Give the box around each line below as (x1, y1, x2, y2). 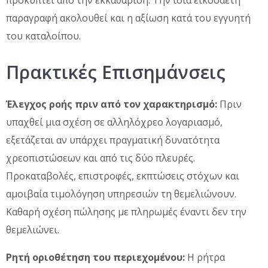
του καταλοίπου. (6, 29, 81, 42)
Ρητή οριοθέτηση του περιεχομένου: (6, 250, 185, 264)
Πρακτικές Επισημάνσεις (6, 59, 226, 84)
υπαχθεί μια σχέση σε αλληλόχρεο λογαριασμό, (6, 115, 223, 129)
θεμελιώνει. (6, 223, 59, 236)
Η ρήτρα (185, 250, 225, 264)
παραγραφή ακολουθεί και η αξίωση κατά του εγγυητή (6, 11, 251, 25)
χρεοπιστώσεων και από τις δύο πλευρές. (6, 151, 195, 165)
